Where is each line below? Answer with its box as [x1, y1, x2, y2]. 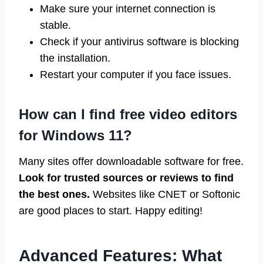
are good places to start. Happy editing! [19, 204, 203, 217]
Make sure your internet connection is [40, 2, 215, 15]
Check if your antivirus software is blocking [40, 35, 239, 48]
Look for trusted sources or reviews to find [19, 171, 234, 184]
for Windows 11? [19, 127, 132, 143]
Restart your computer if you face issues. [40, 68, 231, 80]
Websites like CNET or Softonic [90, 188, 240, 200]
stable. [40, 19, 71, 31]
